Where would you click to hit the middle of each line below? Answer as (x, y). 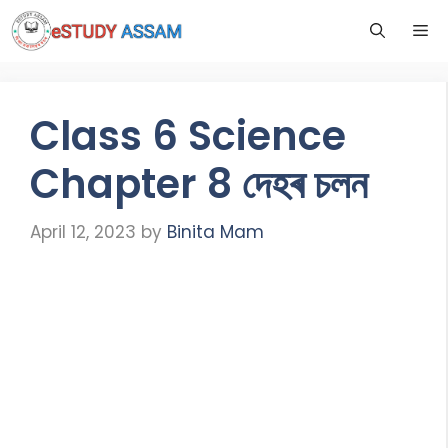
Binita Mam (215, 231)
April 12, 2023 (83, 231)
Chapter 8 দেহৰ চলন (199, 184)
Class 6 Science (188, 136)
